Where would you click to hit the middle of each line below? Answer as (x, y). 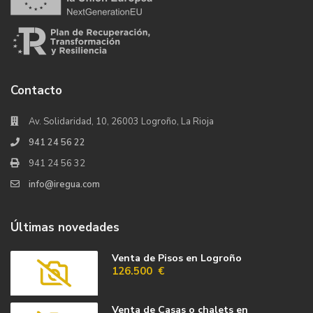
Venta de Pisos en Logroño (177, 259)
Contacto (37, 91)
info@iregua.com (65, 185)
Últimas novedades (65, 228)
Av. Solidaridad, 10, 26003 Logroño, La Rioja (122, 122)
